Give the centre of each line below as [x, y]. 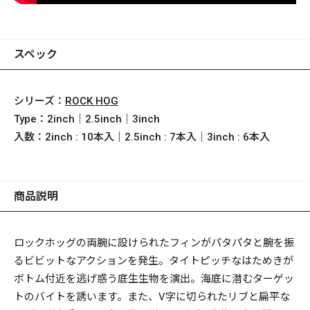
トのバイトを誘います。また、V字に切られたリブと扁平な [152, 297]
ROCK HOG [92, 101]
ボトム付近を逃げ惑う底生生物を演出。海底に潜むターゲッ [154, 279]
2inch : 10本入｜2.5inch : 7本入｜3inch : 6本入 [157, 137]
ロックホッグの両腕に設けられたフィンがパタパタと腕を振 [154, 243]
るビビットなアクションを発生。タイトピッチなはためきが [154, 261]
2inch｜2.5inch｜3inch [103, 119]
